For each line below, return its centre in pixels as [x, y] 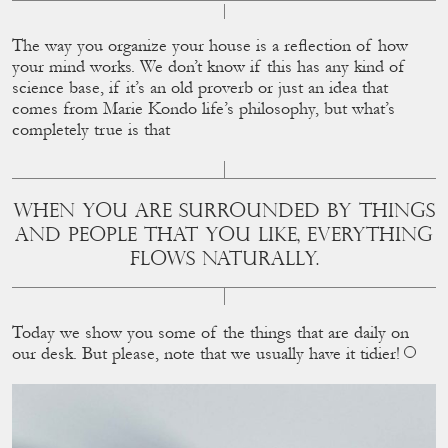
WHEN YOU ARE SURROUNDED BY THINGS [224, 211]
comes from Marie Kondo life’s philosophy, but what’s [203, 110]
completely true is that [91, 131]
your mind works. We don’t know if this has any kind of [209, 68]
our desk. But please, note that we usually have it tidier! [206, 355]
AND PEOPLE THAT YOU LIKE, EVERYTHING [224, 235]
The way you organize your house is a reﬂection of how [210, 47]
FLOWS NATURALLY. [222, 259]
